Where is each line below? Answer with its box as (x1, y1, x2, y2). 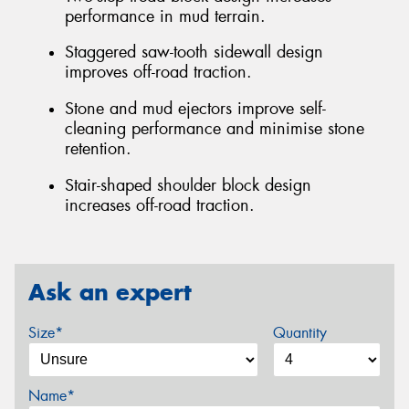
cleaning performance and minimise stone (65, 118, 364, 140)
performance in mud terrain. (65, 5, 266, 27)
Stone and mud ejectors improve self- (65, 98, 326, 120)
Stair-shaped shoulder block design (65, 173, 311, 196)
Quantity (272, 322, 327, 342)
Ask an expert (28, 278, 192, 308)
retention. (65, 138, 131, 160)
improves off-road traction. (65, 61, 252, 84)
